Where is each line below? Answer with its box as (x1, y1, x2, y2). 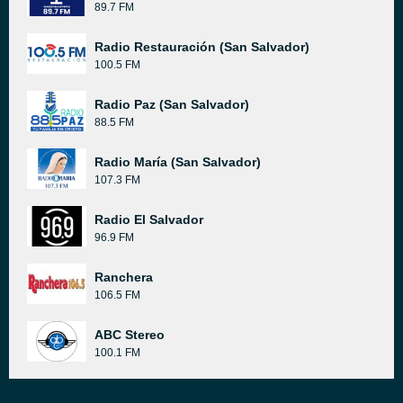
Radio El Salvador (94, 212, 203, 227)
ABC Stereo (94, 327, 165, 342)
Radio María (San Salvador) (94, 155, 261, 169)
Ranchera (94, 270, 153, 284)
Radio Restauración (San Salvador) (94, 40, 309, 54)
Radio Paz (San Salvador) (94, 97, 249, 112)
